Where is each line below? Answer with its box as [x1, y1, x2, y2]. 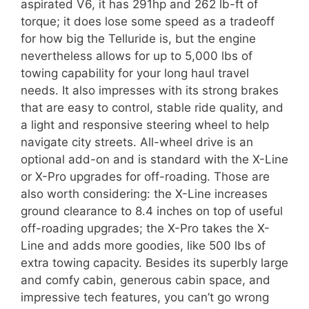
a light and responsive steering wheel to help [21, 118, 269, 132]
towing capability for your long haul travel [21, 66, 249, 81]
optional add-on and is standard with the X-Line [21, 152, 288, 167]
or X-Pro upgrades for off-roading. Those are [21, 170, 270, 184]
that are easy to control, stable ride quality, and [21, 101, 283, 115]
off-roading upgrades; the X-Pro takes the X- [21, 221, 270, 236]
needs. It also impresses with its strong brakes [21, 83, 279, 98]
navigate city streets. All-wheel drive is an [21, 135, 253, 150]
